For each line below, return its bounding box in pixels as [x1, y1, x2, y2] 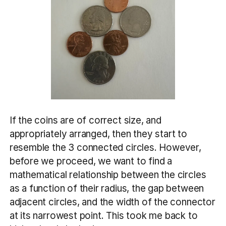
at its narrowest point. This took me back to [9, 210, 198, 222]
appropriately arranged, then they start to [9, 128, 187, 140]
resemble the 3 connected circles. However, [9, 142, 201, 154]
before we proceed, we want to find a [9, 155, 173, 167]
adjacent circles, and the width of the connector [9, 196, 215, 208]
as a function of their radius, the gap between [9, 183, 204, 195]
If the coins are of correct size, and [9, 115, 161, 127]
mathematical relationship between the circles [9, 169, 206, 181]
